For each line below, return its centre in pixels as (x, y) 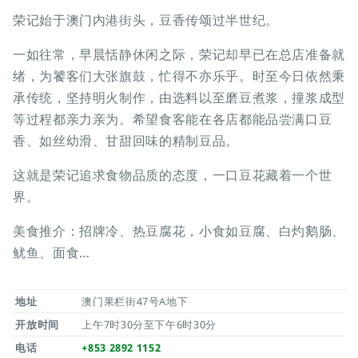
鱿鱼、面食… (52, 253)
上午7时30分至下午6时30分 (149, 325)
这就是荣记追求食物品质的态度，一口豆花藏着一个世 (173, 175)
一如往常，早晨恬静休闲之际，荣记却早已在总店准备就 (179, 55)
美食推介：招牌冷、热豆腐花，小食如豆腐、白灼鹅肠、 (179, 231)
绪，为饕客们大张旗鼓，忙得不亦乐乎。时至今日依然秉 (179, 76)
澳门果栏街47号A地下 (135, 302)
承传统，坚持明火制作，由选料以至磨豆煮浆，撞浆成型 (179, 98)
